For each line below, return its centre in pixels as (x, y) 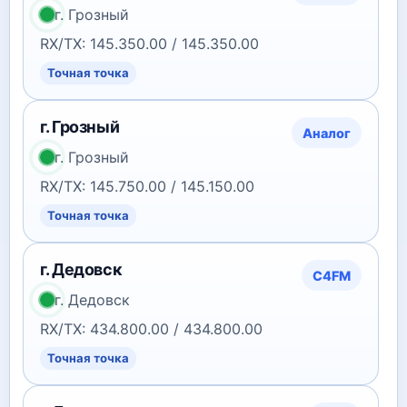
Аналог (327, 133)
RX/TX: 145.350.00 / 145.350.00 (149, 44)
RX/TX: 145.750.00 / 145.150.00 (147, 186)
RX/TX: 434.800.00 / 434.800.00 (151, 329)
